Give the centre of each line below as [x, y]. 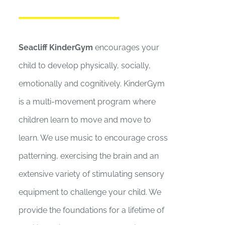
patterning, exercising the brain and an [89, 156]
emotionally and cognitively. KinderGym [92, 84]
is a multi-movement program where [87, 102]
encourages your [126, 47]
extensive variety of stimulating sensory [92, 174]
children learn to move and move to [85, 120]
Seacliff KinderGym [56, 47]
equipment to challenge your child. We [90, 192]
